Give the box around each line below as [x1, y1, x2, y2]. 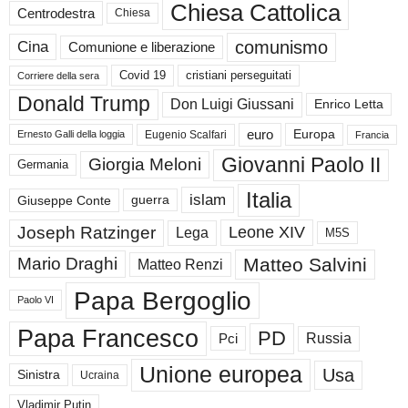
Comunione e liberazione [68, 39, 215, 55]
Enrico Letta [314, 97, 383, 112]
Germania [17, 158, 68, 172]
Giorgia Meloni [88, 155, 201, 175]
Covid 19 [119, 67, 166, 82]
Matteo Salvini [243, 253, 367, 275]
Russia [306, 330, 352, 346]
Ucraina [80, 368, 119, 382]
